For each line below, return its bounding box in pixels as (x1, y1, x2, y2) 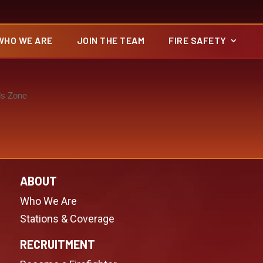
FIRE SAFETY (168, 35, 227, 46)
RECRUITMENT (20, 237, 96, 251)
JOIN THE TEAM (76, 35, 145, 46)
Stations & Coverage (20, 212, 115, 225)
